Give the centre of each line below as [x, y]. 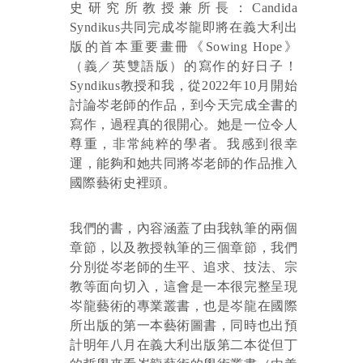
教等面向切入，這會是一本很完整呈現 [184, 286]
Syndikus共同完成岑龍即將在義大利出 [184, 27]
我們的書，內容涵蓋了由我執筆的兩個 [184, 228]
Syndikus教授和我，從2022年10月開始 [184, 85]
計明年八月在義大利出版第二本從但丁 [184, 345]
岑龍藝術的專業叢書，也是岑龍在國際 [184, 306]
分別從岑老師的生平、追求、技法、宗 [184, 267]
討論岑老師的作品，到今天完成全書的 [184, 105]
